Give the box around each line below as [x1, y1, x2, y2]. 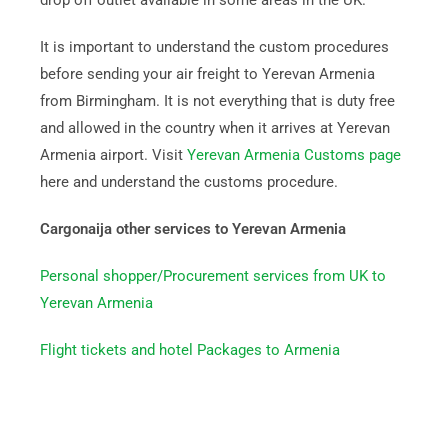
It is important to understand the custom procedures [39, 38, 389, 56]
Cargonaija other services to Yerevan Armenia [39, 220, 346, 238]
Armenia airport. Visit [39, 146, 187, 164]
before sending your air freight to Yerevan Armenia [39, 65, 375, 83]
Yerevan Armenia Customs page [186, 146, 401, 164]
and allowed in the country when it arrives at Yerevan [39, 119, 390, 137]
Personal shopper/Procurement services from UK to [39, 267, 386, 285]
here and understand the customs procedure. [39, 173, 338, 191]
